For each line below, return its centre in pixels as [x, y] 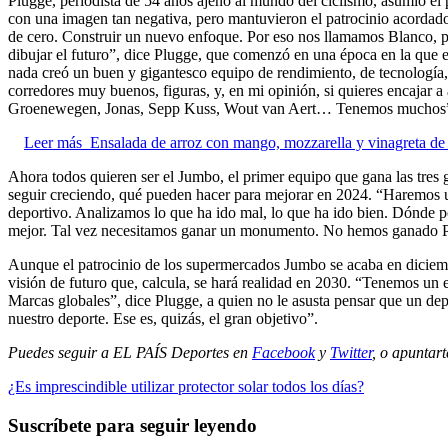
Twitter [351, 353]
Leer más [53, 143]
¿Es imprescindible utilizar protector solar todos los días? [186, 387]
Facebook [283, 353]
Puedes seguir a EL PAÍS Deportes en [130, 353]
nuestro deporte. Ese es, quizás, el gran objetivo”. [163, 319]
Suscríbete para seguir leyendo [132, 425]
